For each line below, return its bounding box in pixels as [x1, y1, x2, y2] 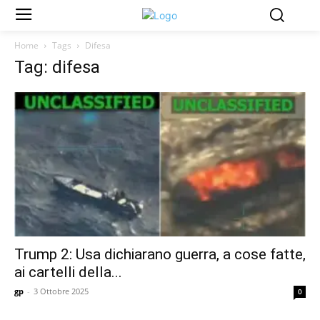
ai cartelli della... [14, 263, 122, 281]
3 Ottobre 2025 [34, 285, 89, 296]
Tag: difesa [14, 57, 100, 78]
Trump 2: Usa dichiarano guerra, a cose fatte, [14, 245, 306, 263]
